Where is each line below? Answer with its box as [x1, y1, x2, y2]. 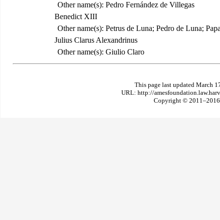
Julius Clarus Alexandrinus [54, 36, 137, 44]
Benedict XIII [54, 12, 97, 21]
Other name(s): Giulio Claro [57, 48, 145, 56]
